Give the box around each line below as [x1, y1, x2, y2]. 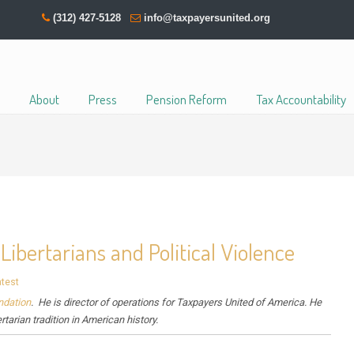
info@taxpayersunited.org [144, 12, 271, 24]
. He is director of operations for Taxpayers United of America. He [31, 296, 322, 308]
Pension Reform [145, 91, 227, 107]
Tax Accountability [255, 91, 346, 107]
